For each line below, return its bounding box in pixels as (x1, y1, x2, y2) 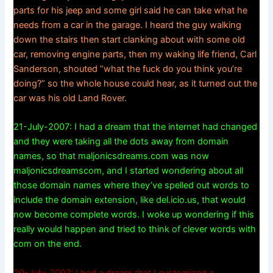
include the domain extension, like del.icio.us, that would (13, 194, 246, 206)
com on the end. (13, 238, 82, 250)
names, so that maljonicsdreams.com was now (13, 151, 210, 162)
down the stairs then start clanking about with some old (13, 34, 246, 46)
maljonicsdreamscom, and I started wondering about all (13, 165, 244, 177)
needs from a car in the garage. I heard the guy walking (13, 19, 242, 31)
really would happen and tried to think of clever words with (13, 224, 257, 235)
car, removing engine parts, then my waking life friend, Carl (13, 49, 257, 60)
